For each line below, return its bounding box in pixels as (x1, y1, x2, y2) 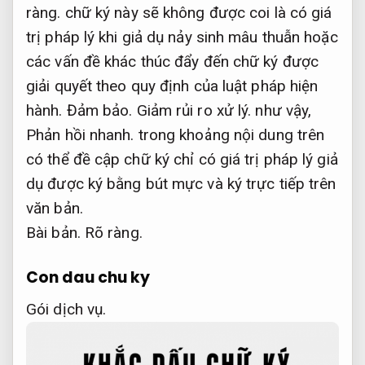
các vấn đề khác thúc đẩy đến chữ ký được (26, 52, 319, 72)
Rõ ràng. (84, 223, 143, 243)
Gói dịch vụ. (26, 300, 107, 319)
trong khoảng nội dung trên (134, 125, 325, 145)
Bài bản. (26, 223, 81, 243)
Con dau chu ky (26, 266, 150, 288)
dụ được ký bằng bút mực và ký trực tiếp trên (26, 174, 336, 194)
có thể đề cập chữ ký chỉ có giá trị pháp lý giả (26, 150, 338, 169)
